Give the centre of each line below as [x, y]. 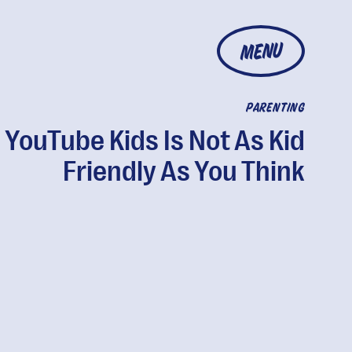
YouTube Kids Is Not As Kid [154, 141]
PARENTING [275, 108]
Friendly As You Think [183, 172]
